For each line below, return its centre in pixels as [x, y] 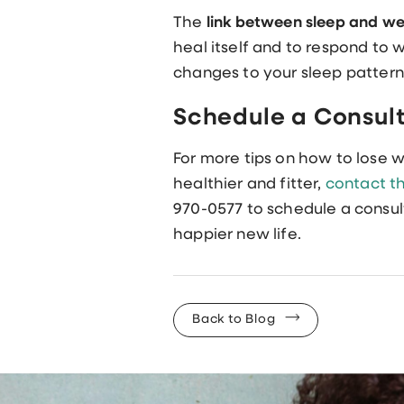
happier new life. [237, 234]
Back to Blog [234, 319]
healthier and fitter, [249, 184]
